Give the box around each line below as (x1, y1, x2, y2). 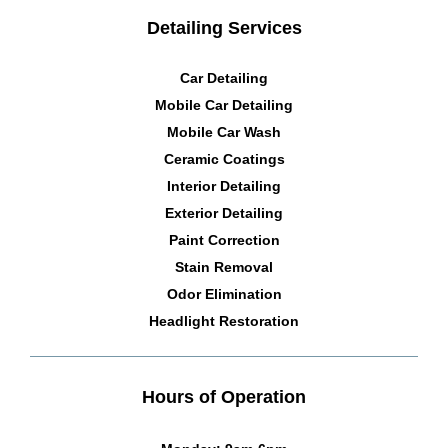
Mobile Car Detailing (155, 96, 293, 113)
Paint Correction (168, 231, 280, 248)
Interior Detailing (167, 177, 281, 194)
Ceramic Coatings (163, 150, 285, 167)
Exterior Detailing (165, 204, 283, 221)
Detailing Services (146, 17, 302, 38)
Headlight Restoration (149, 312, 299, 329)
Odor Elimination (166, 285, 282, 302)
